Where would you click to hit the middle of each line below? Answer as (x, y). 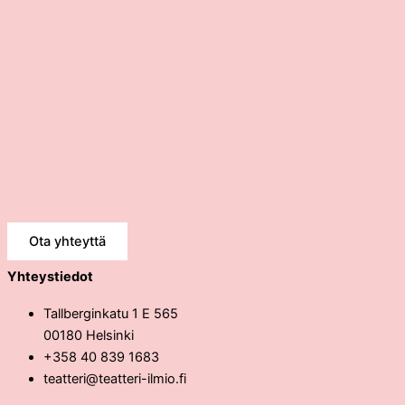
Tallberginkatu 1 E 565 (111, 313)
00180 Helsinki (89, 335)
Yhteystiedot (50, 277)
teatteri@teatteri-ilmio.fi (115, 378)
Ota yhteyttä (67, 241)
